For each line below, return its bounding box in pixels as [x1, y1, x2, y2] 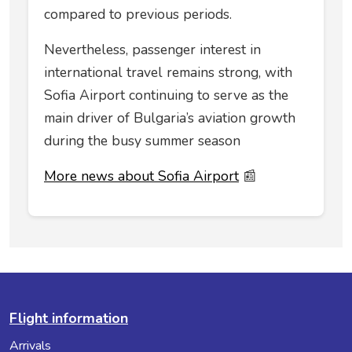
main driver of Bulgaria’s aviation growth [44, 108, 295, 128]
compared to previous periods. [44, 5, 232, 24]
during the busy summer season [44, 131, 240, 151]
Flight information [9, 309, 128, 328]
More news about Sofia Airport [44, 167, 239, 186]
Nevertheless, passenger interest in [44, 40, 261, 60]
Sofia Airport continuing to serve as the [44, 86, 288, 105]
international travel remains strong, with [44, 63, 292, 82]
